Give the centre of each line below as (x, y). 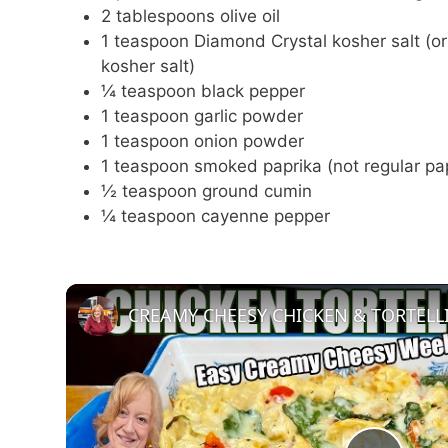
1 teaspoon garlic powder (202, 115)
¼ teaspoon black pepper (203, 90)
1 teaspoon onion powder (202, 140)
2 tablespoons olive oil (190, 15)
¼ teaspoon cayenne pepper (215, 215)
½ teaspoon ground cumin (206, 190)
